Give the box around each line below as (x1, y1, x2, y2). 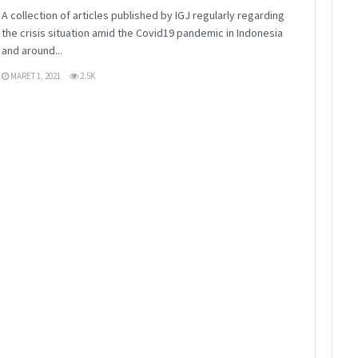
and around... (2, 42, 62, 58)
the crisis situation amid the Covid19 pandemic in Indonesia (2, 25, 283, 40)
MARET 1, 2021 (9, 70, 61, 82)
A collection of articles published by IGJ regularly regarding (2, 7, 284, 22)
